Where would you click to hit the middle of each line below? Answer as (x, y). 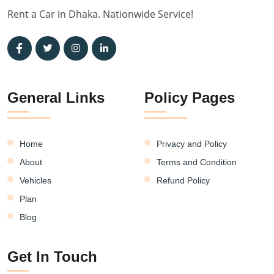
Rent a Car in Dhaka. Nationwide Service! (100, 14)
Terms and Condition (197, 162)
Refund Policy (183, 181)
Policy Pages (190, 98)
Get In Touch (52, 257)
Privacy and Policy (192, 144)
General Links (56, 98)
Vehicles (35, 181)
